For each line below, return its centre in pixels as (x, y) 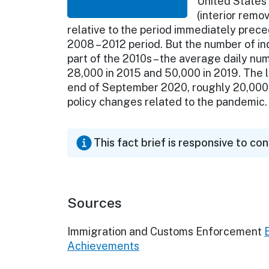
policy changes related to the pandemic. (167, 102)
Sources (95, 203)
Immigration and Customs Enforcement (165, 232)
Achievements (103, 246)
